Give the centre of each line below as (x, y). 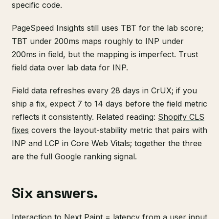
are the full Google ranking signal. (74, 156)
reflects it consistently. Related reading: (85, 117)
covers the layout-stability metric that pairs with (118, 130)
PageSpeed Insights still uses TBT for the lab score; (108, 28)
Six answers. (55, 193)
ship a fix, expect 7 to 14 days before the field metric (109, 104)
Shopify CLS (181, 117)
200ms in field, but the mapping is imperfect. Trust (105, 54)
